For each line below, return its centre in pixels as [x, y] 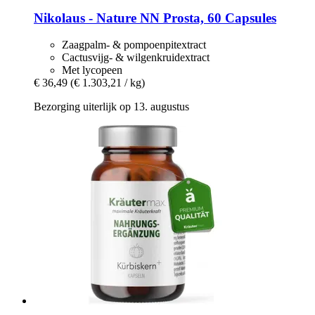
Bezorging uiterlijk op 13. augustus [111, 107]
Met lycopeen [92, 70]
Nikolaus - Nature [85, 18]
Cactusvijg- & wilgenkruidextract [136, 58]
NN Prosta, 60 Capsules [206, 18]
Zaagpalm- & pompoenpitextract [134, 45]
